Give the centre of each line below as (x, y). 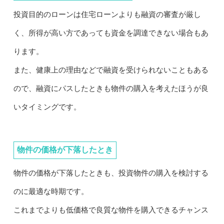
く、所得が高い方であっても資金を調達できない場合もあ (111, 33)
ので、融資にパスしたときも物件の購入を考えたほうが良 (111, 89)
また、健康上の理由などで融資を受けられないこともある (111, 70)
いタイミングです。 (47, 107)
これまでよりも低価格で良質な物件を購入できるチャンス (111, 210)
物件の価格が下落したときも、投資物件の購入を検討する (111, 173)
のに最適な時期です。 (51, 192)
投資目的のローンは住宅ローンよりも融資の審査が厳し (107, 15)
